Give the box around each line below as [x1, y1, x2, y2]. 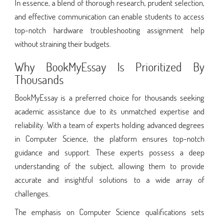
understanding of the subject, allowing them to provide [15, 160, 204, 172]
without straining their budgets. [15, 38, 111, 49]
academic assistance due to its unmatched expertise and [15, 105, 204, 117]
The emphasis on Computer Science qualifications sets [15, 206, 204, 218]
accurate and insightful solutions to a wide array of [15, 174, 204, 185]
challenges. [15, 187, 50, 199]
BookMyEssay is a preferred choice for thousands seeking [15, 91, 204, 103]
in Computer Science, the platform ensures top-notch [15, 132, 204, 144]
